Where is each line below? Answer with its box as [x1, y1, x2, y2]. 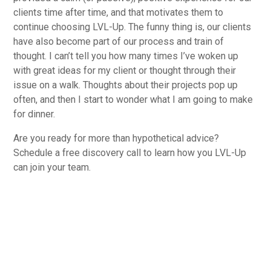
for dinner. [13, 108, 56, 120]
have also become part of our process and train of [13, 35, 224, 47]
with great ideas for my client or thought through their [13, 64, 237, 76]
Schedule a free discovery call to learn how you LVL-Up [13, 146, 247, 158]
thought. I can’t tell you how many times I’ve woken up [13, 50, 239, 62]
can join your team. [13, 161, 91, 173]
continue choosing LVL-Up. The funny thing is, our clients [13, 21, 252, 33]
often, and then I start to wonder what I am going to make [13, 93, 253, 105]
